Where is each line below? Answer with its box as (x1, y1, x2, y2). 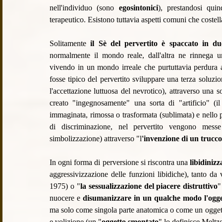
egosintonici (118, 3, 158, 12)
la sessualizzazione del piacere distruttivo (80, 182, 218, 191)
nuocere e (50, 194, 83, 203)
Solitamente (50, 39, 91, 48)
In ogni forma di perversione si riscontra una (50, 158, 188, 167)
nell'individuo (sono (50, 3, 119, 12)
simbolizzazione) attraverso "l (50, 134, 142, 143)
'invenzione (142, 134, 181, 143)
